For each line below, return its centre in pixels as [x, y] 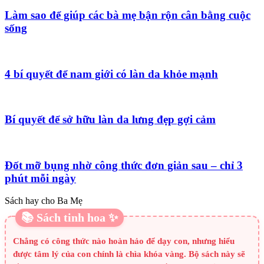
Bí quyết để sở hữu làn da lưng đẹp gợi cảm [110, 120]
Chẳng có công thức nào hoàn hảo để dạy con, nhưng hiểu [124, 241]
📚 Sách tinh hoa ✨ [70, 218]
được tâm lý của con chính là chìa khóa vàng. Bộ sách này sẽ [129, 254]
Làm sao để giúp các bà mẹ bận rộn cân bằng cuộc [128, 15]
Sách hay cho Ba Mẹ [44, 201]
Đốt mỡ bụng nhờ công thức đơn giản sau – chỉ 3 [124, 165]
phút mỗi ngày [40, 178]
